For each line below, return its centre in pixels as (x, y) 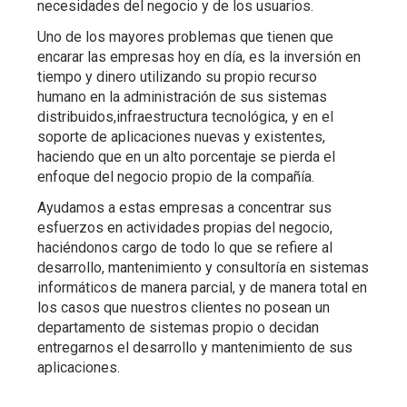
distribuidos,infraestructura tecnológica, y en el (186, 116)
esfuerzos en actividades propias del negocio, (185, 227)
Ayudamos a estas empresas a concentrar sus (185, 207)
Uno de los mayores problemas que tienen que (186, 36)
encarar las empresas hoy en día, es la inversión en (199, 56)
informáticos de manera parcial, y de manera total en (203, 287)
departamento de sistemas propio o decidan (179, 327)
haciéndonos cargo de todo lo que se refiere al (185, 247)
